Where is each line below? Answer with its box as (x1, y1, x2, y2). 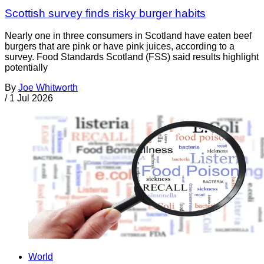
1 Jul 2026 (9, 93, 53, 104)
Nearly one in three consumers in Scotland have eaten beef (5, 31, 252, 41)
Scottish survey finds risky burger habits (5, 6, 206, 19)
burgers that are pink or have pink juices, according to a (5, 41, 235, 52)
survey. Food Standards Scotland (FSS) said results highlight (5, 52, 259, 62)
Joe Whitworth (18, 82, 78, 93)
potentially (5, 62, 48, 73)
